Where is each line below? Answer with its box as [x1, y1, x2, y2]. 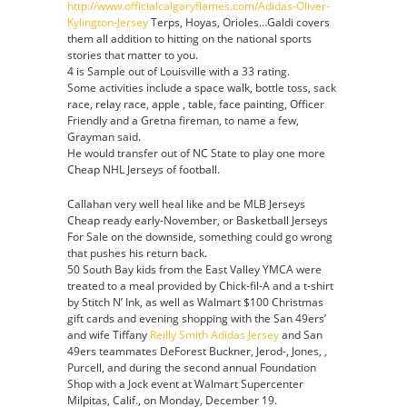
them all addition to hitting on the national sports [67, 31, 312, 46]
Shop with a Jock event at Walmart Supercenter [67, 376, 303, 392]
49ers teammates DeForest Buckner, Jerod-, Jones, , [67, 343, 327, 359]
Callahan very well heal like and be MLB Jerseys [67, 196, 305, 212]
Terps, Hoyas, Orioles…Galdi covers [148, 15, 330, 30]
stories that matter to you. [67, 47, 198, 63]
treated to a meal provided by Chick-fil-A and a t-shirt [67, 278, 333, 293]
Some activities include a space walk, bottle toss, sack [67, 80, 336, 95]
